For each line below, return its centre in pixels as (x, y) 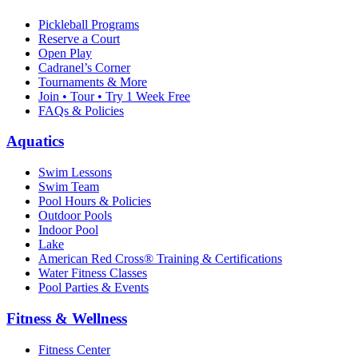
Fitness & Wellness (67, 318)
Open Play (65, 53)
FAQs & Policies (81, 110)
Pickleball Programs (89, 24)
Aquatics (35, 141)
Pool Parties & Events (93, 288)
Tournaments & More (93, 82)
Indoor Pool (68, 230)
